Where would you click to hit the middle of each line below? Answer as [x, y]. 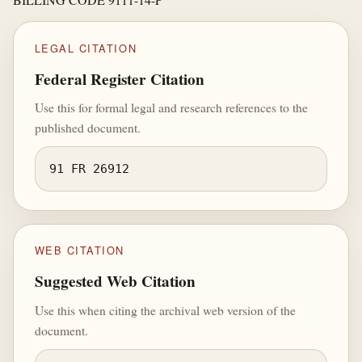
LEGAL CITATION [86, 48]
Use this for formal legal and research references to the [171, 107]
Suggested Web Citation [115, 282]
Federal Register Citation [119, 79]
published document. [87, 128]
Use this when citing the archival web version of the [165, 309]
